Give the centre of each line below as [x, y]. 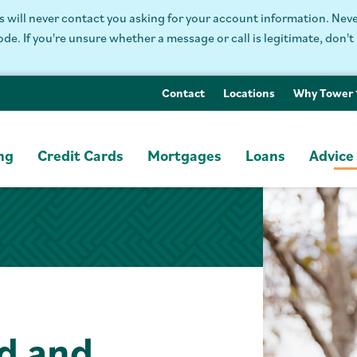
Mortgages [184, 155]
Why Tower [324, 93]
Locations [249, 93]
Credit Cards [80, 155]
